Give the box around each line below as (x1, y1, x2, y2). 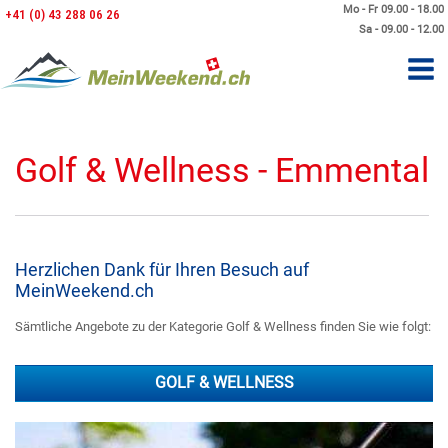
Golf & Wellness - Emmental (15, 150, 429, 190)
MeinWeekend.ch (15, 280, 154, 301)
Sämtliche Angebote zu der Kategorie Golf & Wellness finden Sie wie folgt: (15, 319, 431, 334)
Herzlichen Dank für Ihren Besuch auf (15, 259, 309, 280)
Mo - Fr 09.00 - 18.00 (343, 3, 444, 16)
